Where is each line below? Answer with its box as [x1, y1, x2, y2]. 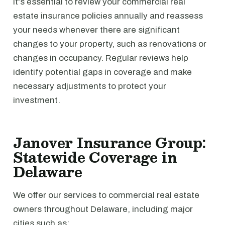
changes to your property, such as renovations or [13, 39, 206, 49]
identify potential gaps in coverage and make [13, 67, 192, 77]
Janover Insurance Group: [13, 131, 206, 154]
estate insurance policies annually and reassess [13, 11, 203, 21]
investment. [13, 95, 60, 105]
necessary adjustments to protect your [13, 81, 166, 91]
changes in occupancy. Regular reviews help [13, 53, 188, 63]
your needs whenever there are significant [13, 25, 180, 35]
